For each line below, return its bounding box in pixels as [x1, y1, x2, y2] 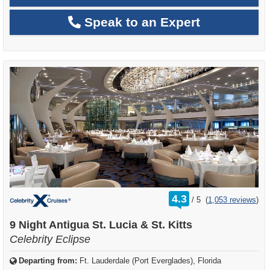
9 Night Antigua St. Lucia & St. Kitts [10, 218, 192, 231]
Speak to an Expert [81, 14, 200, 29]
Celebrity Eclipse [10, 233, 90, 245]
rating [193, 190, 213, 199]
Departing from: [19, 256, 77, 265]
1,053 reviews [208, 195, 256, 204]
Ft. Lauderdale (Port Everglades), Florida [80, 256, 221, 265]
